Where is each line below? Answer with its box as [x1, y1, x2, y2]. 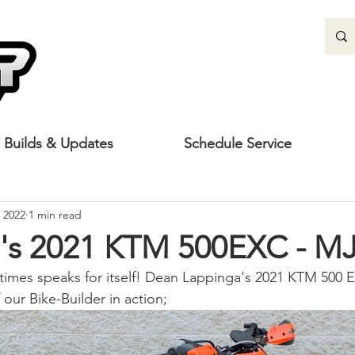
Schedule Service [184, 135, 292, 152]
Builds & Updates [4, 135, 113, 152]
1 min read [29, 207, 82, 222]
